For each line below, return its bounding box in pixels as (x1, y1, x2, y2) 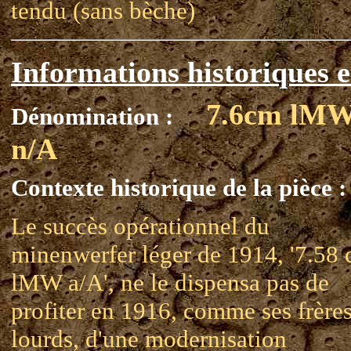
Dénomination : (11, 103, 179, 130)
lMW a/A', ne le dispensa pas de (11, 269, 329, 296)
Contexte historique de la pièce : (11, 174, 346, 201)
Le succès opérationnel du (11, 212, 270, 240)
